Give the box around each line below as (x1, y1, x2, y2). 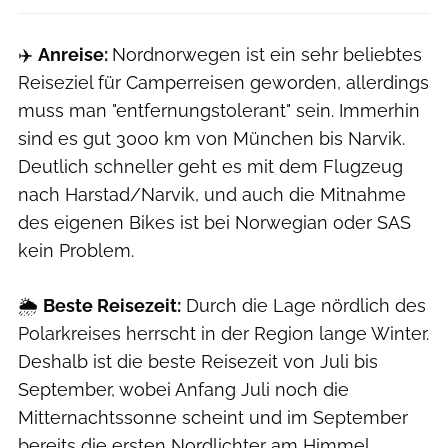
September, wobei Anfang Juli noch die (18, 378, 349, 400)
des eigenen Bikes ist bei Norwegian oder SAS (18, 211, 411, 233)
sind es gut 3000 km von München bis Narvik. (18, 127, 405, 149)
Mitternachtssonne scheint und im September (18, 406, 408, 428)
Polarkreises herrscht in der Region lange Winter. (18, 322, 429, 344)
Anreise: (38, 43, 112, 65)
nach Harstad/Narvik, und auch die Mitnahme (18, 183, 406, 205)
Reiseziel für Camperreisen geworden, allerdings (18, 71, 429, 93)
